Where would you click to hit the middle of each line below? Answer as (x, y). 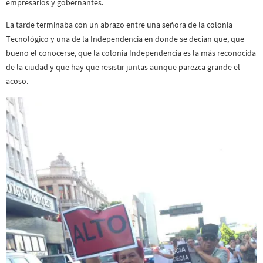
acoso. (17, 81)
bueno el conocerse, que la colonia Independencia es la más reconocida (131, 53)
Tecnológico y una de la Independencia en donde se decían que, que (125, 39)
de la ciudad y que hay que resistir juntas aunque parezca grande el (123, 67)
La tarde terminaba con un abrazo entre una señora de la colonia (119, 25)
